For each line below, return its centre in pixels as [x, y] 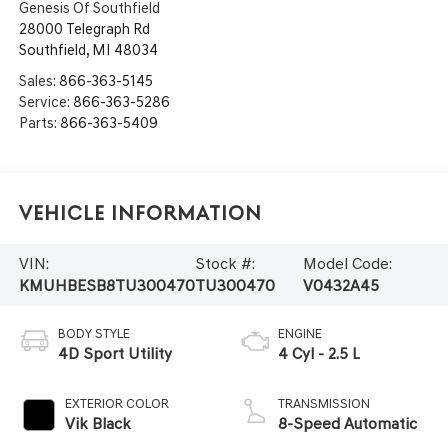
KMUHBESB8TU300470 [106, 285]
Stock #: [224, 263]
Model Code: [347, 263]
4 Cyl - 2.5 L [319, 353]
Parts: [39, 122]
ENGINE [300, 333]
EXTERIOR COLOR [116, 403]
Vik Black [97, 423]
